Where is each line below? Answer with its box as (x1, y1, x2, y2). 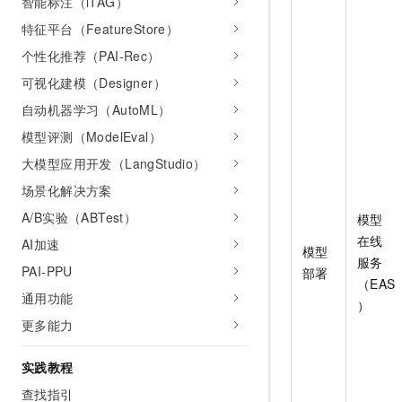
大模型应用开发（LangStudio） (22, 154, 206, 172)
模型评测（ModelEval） (22, 127, 162, 145)
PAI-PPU (22, 262, 73, 280)
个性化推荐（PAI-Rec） (22, 47, 161, 65)
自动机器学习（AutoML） (22, 100, 171, 118)
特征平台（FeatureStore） (22, 20, 179, 38)
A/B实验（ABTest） (22, 208, 137, 226)
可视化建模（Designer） (22, 74, 166, 92)
